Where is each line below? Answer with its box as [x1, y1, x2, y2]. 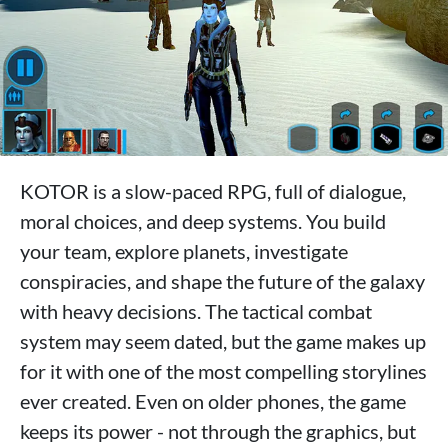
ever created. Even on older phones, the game [20, 389, 406, 414]
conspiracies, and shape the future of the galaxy [20, 269, 425, 294]
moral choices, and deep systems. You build [20, 209, 386, 234]
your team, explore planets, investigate [20, 239, 348, 264]
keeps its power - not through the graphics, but [20, 419, 416, 444]
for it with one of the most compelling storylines [20, 359, 427, 384]
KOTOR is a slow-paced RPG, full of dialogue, [20, 179, 406, 204]
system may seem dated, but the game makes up [20, 329, 426, 354]
